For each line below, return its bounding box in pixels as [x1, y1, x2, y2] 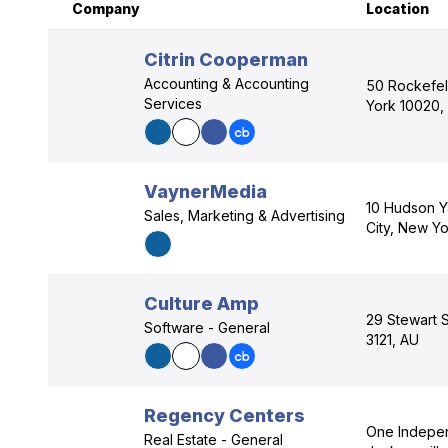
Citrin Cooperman [144, 49, 308, 70]
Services [144, 95, 202, 112]
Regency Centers [144, 405, 305, 426]
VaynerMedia [144, 181, 267, 202]
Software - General [144, 319, 270, 336]
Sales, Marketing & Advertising [144, 207, 345, 224]
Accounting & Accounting [144, 75, 309, 92]
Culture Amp [144, 293, 259, 314]
